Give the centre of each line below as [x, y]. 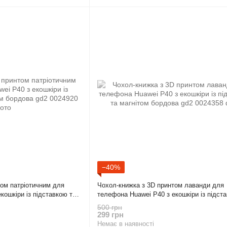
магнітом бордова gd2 [131, 203]
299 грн [110, 215]
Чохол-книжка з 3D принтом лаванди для [161, 185]
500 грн [110, 207]
